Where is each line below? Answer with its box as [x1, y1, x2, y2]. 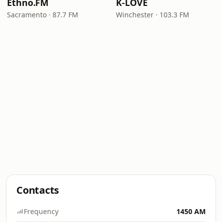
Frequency [24, 207, 58, 216]
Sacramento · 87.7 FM [7, 10, 78, 19]
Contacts [16, 183, 59, 197]
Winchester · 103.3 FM [116, 10, 189, 19]
